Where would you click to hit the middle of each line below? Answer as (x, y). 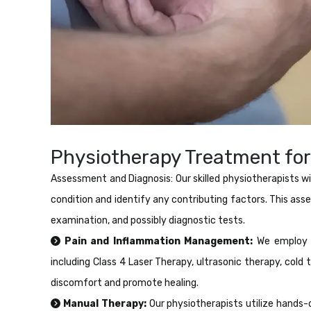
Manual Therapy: (103, 303)
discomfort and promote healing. (125, 283)
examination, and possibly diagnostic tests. (148, 220)
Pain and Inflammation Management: (157, 241)
